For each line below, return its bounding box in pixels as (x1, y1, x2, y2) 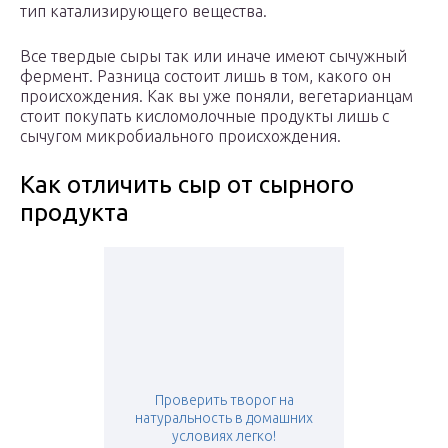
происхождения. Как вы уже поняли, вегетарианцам (20, 87, 413, 106)
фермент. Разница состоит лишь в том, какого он (20, 67, 391, 86)
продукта (20, 199, 129, 227)
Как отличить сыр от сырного (20, 171, 354, 199)
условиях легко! (172, 428, 276, 445)
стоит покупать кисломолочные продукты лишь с (20, 107, 389, 126)
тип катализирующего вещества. (20, 2, 267, 21)
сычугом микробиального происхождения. (20, 127, 341, 146)
